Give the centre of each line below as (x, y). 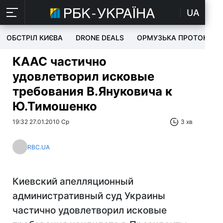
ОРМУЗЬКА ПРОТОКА (175, 38)
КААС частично (59, 61)
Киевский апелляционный (73, 181)
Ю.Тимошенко (55, 106)
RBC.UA (39, 147)
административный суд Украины (89, 196)
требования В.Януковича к (92, 91)
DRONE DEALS (100, 38)
